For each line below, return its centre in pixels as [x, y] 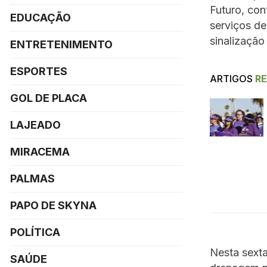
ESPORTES [39, 71]
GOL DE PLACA [49, 98]
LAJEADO [35, 125]
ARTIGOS [231, 78]
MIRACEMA [40, 152]
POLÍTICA [35, 232]
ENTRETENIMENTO [61, 44]
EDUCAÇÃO [41, 18]
